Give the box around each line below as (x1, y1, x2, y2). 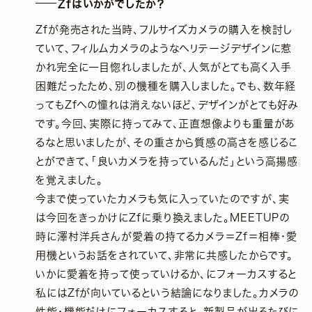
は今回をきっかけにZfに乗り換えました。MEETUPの (35, 212, 290, 223)
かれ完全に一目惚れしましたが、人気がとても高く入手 (35, 61, 292, 72)
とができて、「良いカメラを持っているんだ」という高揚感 (35, 155, 299, 166)
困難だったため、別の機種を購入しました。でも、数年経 (35, 80, 297, 91)
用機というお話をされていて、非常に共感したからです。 (35, 249, 294, 260)
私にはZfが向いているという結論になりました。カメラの (35, 287, 299, 298)
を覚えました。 (35, 174, 104, 185)
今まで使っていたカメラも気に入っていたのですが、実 (35, 193, 290, 204)
